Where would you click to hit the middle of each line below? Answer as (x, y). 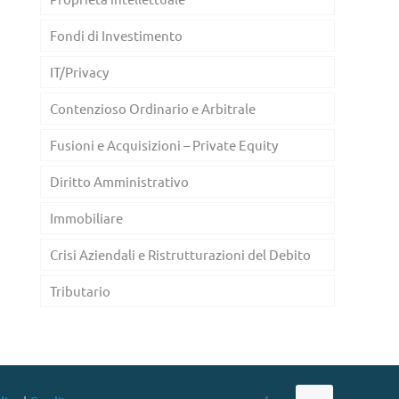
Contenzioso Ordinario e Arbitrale (153, 108)
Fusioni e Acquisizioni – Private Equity (164, 145)
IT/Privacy (79, 72)
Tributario (80, 291)
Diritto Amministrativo (119, 181)
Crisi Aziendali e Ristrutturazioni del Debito (180, 254)
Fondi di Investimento (116, 35)
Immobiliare (86, 218)
